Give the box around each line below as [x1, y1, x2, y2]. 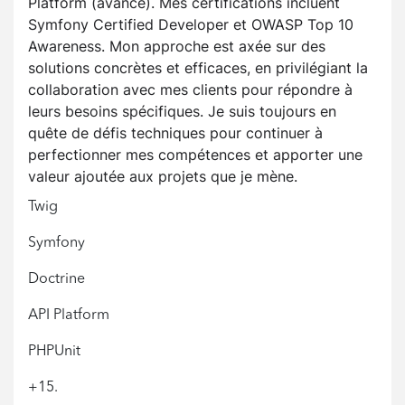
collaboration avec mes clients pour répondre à [28, 80, 353, 100]
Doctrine [28, 272, 85, 287]
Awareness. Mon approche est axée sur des [28, 36, 325, 57]
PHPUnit [28, 344, 80, 360]
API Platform [28, 308, 109, 324]
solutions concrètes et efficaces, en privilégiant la [28, 58, 368, 79]
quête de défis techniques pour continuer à [28, 123, 323, 144]
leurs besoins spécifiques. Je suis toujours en [28, 101, 336, 122]
